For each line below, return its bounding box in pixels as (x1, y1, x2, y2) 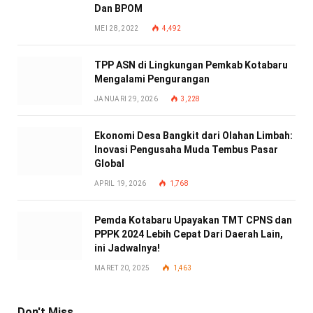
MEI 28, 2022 (94, 24, 139, 33)
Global (94, 158, 124, 170)
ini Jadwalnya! (94, 242, 160, 254)
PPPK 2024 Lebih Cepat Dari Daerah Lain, (94, 228, 283, 240)
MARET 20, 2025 (94, 264, 150, 272)
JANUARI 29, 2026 (94, 95, 158, 103)
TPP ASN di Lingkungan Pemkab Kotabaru (94, 59, 288, 71)
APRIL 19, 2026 (94, 180, 147, 188)
